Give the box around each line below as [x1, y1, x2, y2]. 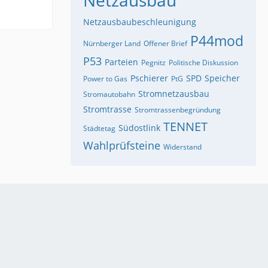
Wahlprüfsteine [83, 138, 160, 153]
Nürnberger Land [83, 38, 141, 48]
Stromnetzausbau [138, 87, 209, 99]
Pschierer [130, 72, 168, 84]
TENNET [163, 118, 208, 135]
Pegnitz [141, 57, 166, 68]
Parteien [105, 56, 138, 68]
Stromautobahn [83, 89, 135, 99]
